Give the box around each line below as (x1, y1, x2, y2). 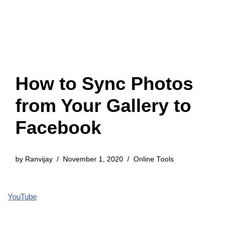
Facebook (15, 117, 101, 138)
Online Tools (133, 155, 174, 163)
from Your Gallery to (15, 95, 191, 116)
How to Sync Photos (15, 73, 193, 94)
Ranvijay (25, 155, 53, 163)
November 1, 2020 (63, 155, 123, 163)
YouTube (8, 192, 37, 201)
